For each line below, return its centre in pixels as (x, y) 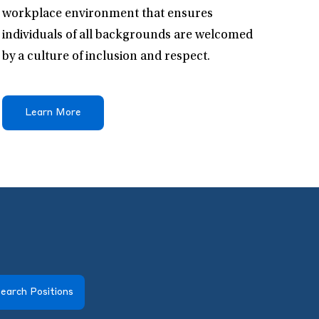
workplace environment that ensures (107, 15)
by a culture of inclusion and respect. (106, 57)
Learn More (53, 113)
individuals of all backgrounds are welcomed (127, 36)
